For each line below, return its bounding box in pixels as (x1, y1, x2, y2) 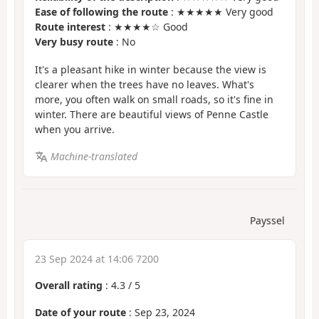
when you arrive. (35, 122, 115, 136)
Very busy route (35, 35, 113, 49)
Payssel (250, 213, 285, 227)
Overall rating (35, 278, 103, 292)
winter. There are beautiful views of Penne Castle (35, 107, 268, 121)
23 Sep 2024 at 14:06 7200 (35, 251, 159, 266)
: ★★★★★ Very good (168, 5, 273, 19)
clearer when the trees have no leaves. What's (35, 77, 254, 91)
